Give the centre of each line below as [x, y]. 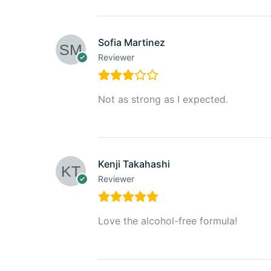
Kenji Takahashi [134, 164]
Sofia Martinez [132, 42]
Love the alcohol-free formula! [168, 220]
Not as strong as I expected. [163, 99]
